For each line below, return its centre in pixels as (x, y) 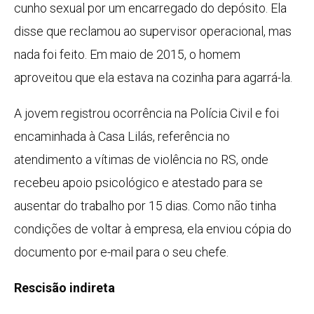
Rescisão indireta (64, 288)
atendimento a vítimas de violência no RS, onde (141, 160)
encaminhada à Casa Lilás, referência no (122, 137)
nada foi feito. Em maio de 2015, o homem (127, 55)
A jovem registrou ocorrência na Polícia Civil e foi (146, 114)
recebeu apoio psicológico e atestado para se (138, 183)
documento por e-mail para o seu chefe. (121, 252)
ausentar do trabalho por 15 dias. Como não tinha (145, 206)
